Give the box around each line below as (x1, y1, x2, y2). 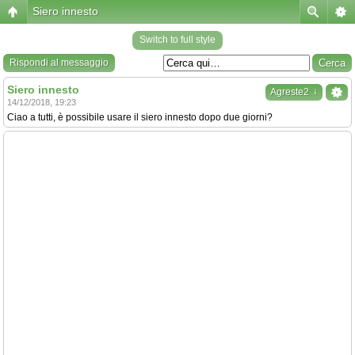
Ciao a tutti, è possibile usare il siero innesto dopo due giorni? (7, 112, 273, 123)
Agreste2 (270, 86, 309, 97)
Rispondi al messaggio (10, 57, 109, 68)
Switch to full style (139, 34, 216, 45)
